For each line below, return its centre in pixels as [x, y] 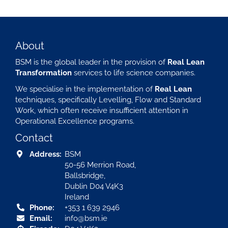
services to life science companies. [134, 73]
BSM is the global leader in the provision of [91, 62]
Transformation [44, 73]
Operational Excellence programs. [75, 121]
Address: [46, 154]
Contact [34, 138]
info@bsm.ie [86, 218]
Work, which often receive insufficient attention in [102, 110]
